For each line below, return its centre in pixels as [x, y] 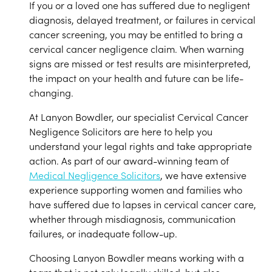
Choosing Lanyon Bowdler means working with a [137, 257]
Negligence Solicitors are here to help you [121, 131]
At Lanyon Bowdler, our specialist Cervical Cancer [139, 117]
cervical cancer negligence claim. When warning [137, 49]
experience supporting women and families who [136, 189]
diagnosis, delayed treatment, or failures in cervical [142, 19]
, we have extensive [203, 175]
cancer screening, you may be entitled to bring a [136, 34]
